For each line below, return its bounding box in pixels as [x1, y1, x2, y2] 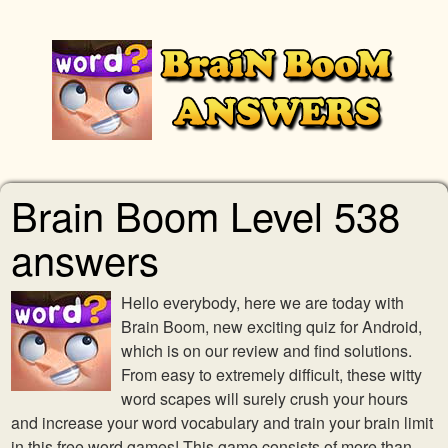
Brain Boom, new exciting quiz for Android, [121, 315, 422, 338]
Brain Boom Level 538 [11, 186, 400, 243]
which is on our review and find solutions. [121, 339, 412, 362]
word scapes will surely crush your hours [121, 387, 408, 410]
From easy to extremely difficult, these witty [121, 363, 422, 386]
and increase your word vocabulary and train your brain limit [11, 411, 433, 434]
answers [11, 230, 159, 287]
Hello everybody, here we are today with [121, 291, 404, 314]
